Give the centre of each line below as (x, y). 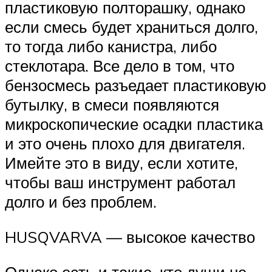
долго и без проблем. (81, 202)
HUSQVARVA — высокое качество (130, 236)
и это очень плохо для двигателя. (125, 144)
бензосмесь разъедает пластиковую (136, 85)
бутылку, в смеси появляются (112, 105)
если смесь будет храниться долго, (131, 27)
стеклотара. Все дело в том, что (120, 66)
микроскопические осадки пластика (134, 124)
